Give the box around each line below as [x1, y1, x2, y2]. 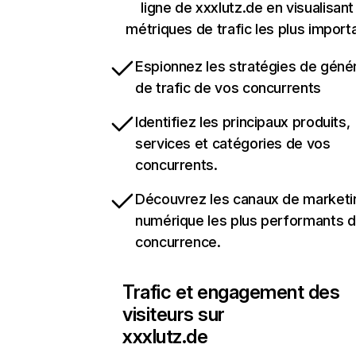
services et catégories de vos [135, 135, 331, 152]
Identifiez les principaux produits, [135, 114, 350, 130]
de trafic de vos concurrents [135, 79, 321, 96]
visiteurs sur [122, 303, 225, 326]
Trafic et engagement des [122, 281, 340, 304]
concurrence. [135, 234, 221, 250]
